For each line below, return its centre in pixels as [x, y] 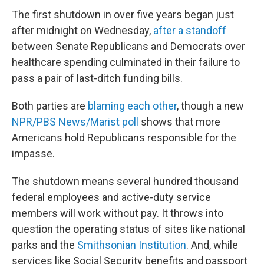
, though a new [210, 106]
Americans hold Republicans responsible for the [124, 138]
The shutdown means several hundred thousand [125, 181]
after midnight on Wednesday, [82, 30]
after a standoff [190, 30]
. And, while [212, 245]
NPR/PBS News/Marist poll [75, 122]
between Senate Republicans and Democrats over [128, 46]
